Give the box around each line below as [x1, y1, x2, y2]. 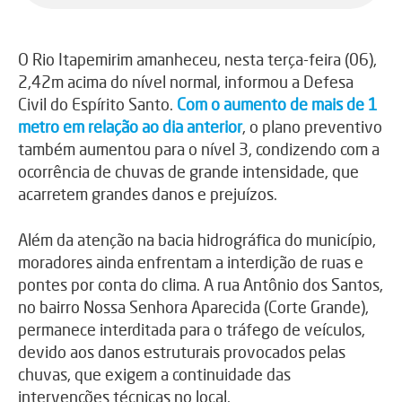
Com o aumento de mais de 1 [177, 93, 378, 114]
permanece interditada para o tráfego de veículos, [18, 319, 365, 339]
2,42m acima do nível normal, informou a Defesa [18, 71, 354, 92]
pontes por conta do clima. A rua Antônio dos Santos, [18, 274, 383, 294]
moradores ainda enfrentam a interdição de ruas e [18, 251, 363, 272]
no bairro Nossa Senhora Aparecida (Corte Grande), [18, 296, 369, 317]
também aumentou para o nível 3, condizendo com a [18, 138, 380, 159]
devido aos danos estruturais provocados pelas [18, 341, 345, 362]
